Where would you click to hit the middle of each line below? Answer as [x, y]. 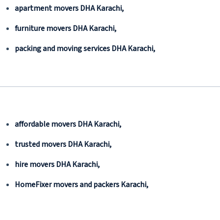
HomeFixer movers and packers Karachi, [82, 185]
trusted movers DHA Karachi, [63, 144]
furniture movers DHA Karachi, [66, 28]
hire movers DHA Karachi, [57, 165]
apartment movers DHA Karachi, [69, 8]
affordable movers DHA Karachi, [68, 124]
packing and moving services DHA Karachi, [85, 49]
